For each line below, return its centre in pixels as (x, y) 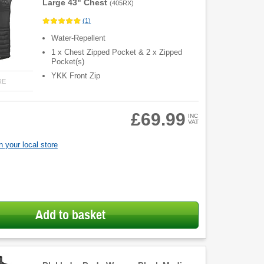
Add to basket (70, 215)
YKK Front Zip (76, 76)
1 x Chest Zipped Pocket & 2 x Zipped (117, 52)
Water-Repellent (79, 38)
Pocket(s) (68, 62)
